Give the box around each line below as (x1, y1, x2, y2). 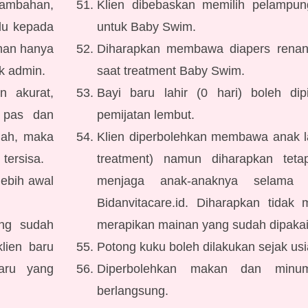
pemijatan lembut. (97, 108, 195, 122)
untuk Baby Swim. (97, 20, 197, 34)
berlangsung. (97, 284, 169, 298)
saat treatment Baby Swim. (97, 64, 245, 78)
